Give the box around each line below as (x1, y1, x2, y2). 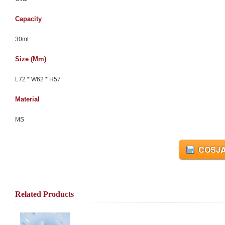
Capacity (15, 15, 42, 23)
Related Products (15, 190, 74, 198)
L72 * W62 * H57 (15, 76, 61, 83)
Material (15, 95, 40, 103)
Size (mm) (15, 55, 46, 63)
